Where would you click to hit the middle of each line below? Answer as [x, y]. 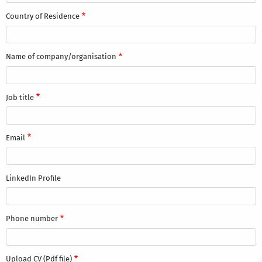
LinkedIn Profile [33, 178]
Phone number [32, 219]
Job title [20, 97]
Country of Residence [42, 16]
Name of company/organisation [61, 57]
